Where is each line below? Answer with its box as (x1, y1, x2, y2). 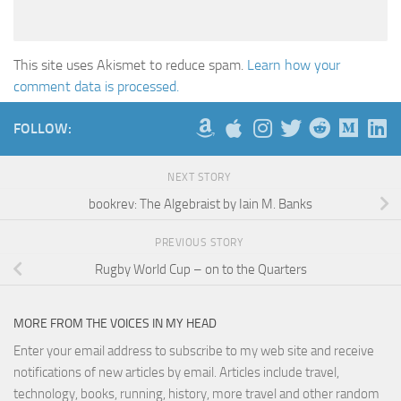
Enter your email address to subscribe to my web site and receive (13, 343, 374, 360)
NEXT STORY (167, 171, 234, 184)
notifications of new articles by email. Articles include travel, (13, 364, 339, 381)
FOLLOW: (13, 120, 72, 138)
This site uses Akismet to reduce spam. (13, 56, 247, 74)
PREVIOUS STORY (155, 236, 246, 250)
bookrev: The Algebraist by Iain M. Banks (89, 195, 312, 212)
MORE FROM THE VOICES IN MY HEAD (13, 316, 217, 332)
